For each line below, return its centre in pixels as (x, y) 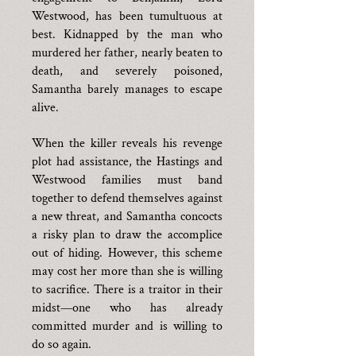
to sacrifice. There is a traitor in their (127, 290)
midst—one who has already (127, 308)
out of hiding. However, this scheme (127, 253)
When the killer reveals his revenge (127, 143)
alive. (45, 108)
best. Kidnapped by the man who (127, 35)
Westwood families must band (127, 180)
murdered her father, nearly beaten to (127, 53)
